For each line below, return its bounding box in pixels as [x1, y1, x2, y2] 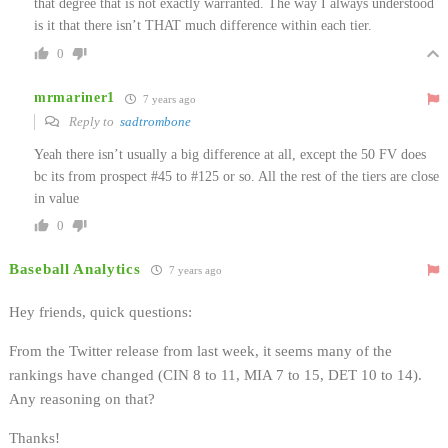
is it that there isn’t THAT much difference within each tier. [34, 17, 372, 33]
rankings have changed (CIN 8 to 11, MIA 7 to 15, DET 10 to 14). [9, 366, 422, 383]
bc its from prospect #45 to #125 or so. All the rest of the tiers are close [34, 168, 439, 184]
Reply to [66, 113, 120, 129]
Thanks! [9, 429, 60, 446]
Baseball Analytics [9, 260, 141, 277]
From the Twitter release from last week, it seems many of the [9, 342, 392, 359]
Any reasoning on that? [9, 390, 155, 407]
